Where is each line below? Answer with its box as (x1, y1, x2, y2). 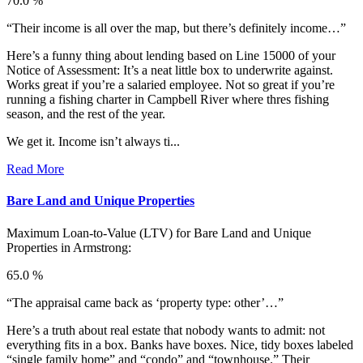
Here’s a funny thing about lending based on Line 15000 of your (6, 49, 335, 63)
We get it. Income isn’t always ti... (6, 135, 180, 149)
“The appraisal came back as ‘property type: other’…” (6, 295, 284, 310)
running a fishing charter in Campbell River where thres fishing (6, 92, 329, 107)
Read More (6, 162, 64, 177)
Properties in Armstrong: (6, 240, 131, 254)
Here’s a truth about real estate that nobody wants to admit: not (6, 322, 325, 337)
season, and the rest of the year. (6, 107, 165, 122)
